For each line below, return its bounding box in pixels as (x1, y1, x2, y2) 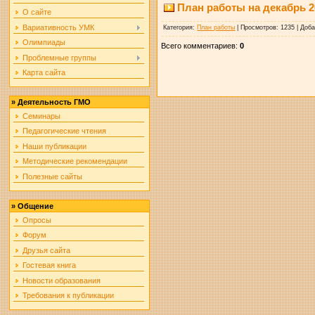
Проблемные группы (22, 53, 97, 62)
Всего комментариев (161, 41, 236, 50)
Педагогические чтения (22, 127, 107, 136)
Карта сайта (22, 67, 66, 77)
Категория (163, 23, 193, 31)
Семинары (22, 112, 61, 120)
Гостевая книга (22, 261, 77, 270)
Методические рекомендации (22, 157, 128, 166)
